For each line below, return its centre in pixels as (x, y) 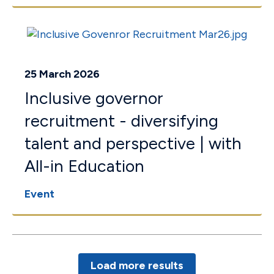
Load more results (137, 265)
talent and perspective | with (133, 143)
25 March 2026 (62, 74)
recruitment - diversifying (121, 121)
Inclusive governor (94, 98)
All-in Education (84, 166)
